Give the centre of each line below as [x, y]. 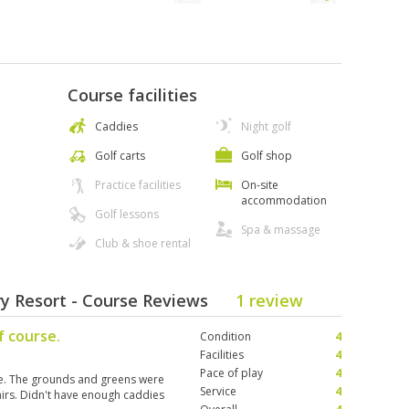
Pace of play [231, 373]
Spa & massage [281, 230]
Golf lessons [127, 214]
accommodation [284, 200]
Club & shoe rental [143, 243]
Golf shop [267, 156]
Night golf [266, 126]
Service [218, 391]
